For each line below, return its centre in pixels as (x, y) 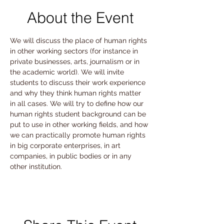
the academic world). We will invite (68, 72)
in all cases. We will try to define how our (78, 103)
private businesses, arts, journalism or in (76, 61)
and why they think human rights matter (76, 93)
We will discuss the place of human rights (79, 40)
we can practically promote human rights (79, 135)
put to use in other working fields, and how (80, 124)
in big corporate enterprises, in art (66, 145)
